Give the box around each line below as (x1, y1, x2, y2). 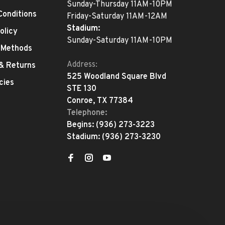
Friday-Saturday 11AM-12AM (67, 12, 167, 22)
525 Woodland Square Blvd (67, 72, 166, 82)
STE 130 (67, 84, 96, 94)
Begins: (67, 120, 96, 130)
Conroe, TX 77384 (67, 96, 133, 106)
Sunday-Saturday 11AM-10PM (67, 36, 172, 46)
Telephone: (67, 108, 107, 118)
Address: (67, 60, 97, 70)
